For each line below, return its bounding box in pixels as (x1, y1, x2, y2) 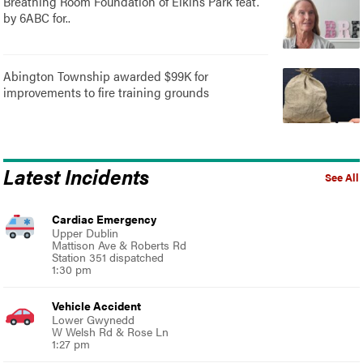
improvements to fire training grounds (3, 82, 210, 101)
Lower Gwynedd (52, 310, 135, 327)
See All (324, 169, 359, 185)
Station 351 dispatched (52, 248, 164, 265)
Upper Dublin (52, 224, 119, 241)
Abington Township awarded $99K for (3, 66, 209, 85)
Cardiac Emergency (52, 210, 157, 227)
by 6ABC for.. (3, 7, 71, 27)
